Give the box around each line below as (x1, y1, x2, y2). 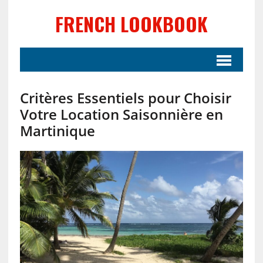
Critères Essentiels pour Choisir (19, 88, 231, 107)
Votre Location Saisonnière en (19, 104, 223, 124)
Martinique (19, 121, 95, 140)
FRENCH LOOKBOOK (55, 10, 208, 38)
